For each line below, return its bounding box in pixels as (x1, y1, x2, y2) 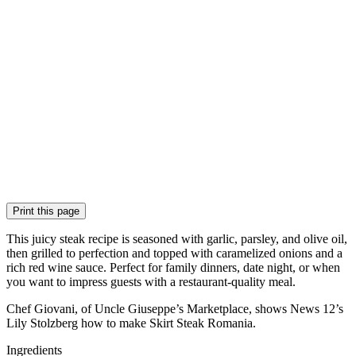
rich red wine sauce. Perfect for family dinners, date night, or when (6, 261, 340, 274)
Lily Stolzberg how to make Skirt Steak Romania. (6, 316, 256, 330)
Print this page (13, 205, 79, 217)
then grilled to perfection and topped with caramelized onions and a (6, 246, 342, 260)
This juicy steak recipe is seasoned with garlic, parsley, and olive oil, (6, 232, 347, 246)
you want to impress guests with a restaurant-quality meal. (6, 275, 296, 288)
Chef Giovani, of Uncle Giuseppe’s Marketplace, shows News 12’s (6, 302, 343, 315)
